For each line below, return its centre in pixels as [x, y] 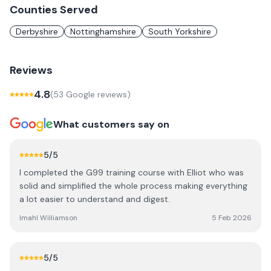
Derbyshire [37, 31]
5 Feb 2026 [232, 218]
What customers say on [111, 124]
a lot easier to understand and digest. [95, 199]
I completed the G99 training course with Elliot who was [132, 172]
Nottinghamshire [103, 31]
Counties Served [54, 10]
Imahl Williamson [48, 218]
